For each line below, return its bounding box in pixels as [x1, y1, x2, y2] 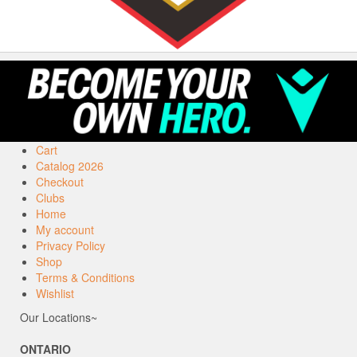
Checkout [36, 174, 84, 190]
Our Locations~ [20, 309, 97, 326]
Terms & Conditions [36, 269, 135, 286]
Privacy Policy [36, 237, 105, 254]
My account [36, 222, 94, 238]
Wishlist [36, 285, 74, 302]
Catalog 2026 [36, 158, 104, 175]
